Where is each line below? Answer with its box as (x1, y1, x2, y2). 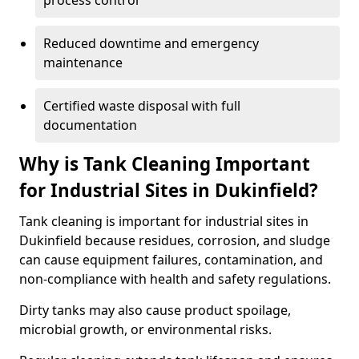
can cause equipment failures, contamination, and (19, 251, 323, 268)
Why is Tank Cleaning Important (19, 151, 310, 176)
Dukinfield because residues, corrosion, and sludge (19, 232, 330, 249)
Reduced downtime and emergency (43, 34, 259, 52)
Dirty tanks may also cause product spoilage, (19, 301, 291, 319)
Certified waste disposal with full (43, 97, 240, 115)
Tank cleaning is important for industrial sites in (19, 212, 309, 230)
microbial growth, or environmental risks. (19, 321, 272, 338)
